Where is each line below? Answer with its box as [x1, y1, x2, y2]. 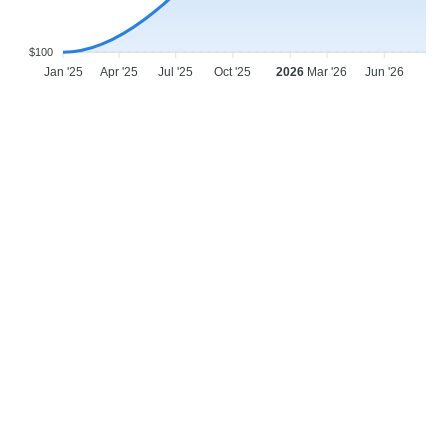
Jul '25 [158, 65, 194, 80]
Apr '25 [100, 65, 139, 80]
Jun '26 [364, 65, 404, 80]
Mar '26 [307, 65, 347, 80]
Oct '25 [214, 65, 252, 80]
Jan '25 [43, 65, 83, 80]
